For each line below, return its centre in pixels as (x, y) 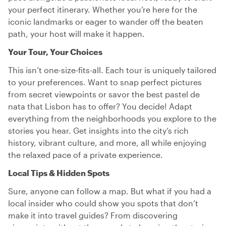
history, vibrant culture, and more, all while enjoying (107, 143)
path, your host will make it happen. (76, 34)
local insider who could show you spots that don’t (103, 203)
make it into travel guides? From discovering (93, 215)
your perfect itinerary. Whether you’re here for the (103, 9)
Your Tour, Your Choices (55, 52)
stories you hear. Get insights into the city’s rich (98, 130)
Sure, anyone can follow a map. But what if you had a (110, 191)
